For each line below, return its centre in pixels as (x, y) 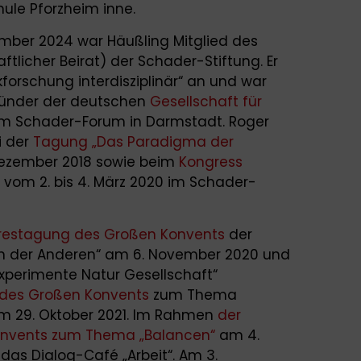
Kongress (211, 162)
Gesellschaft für (206, 101)
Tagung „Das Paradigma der (133, 141)
